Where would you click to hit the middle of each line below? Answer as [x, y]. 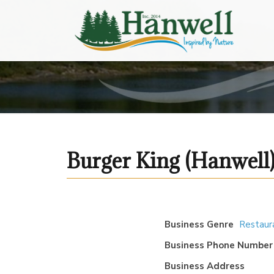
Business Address [204, 266]
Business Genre [199, 224]
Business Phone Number [218, 245]
